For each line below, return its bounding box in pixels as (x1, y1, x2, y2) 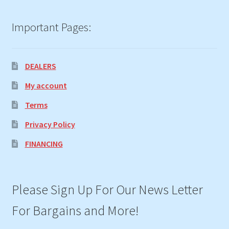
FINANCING (25, 138, 63, 149)
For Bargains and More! (11, 202, 139, 219)
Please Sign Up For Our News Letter (11, 181, 203, 198)
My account (25, 80, 67, 90)
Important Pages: (11, 20, 91, 35)
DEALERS (25, 60, 56, 71)
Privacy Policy (25, 119, 75, 129)
